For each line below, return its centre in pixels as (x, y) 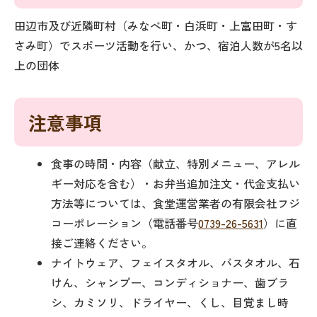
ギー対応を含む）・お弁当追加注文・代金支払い (176, 183)
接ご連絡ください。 (102, 243)
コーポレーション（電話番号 (125, 223)
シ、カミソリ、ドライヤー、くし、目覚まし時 (170, 302)
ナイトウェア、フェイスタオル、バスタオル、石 (176, 263)
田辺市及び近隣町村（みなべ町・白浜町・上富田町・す (156, 25)
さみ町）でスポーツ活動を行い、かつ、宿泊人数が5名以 (158, 45)
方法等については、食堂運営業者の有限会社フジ (176, 203)
